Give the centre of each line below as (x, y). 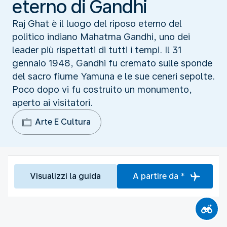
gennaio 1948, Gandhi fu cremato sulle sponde (112, 63)
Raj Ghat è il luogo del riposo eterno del (97, 23)
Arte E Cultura (63, 122)
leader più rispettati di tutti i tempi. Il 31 (97, 50)
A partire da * (159, 176)
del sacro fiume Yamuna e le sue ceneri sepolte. (113, 76)
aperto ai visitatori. (52, 102)
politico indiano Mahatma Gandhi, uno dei (101, 36)
